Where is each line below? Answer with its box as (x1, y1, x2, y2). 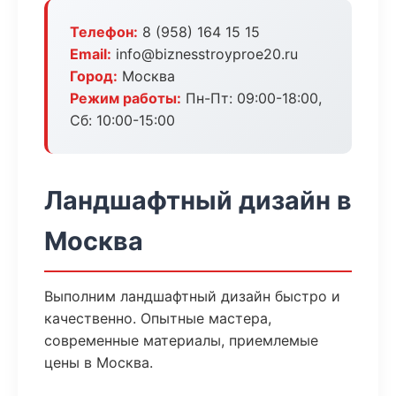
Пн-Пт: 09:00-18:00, (181, 89, 322, 107)
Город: (70, 67, 118, 85)
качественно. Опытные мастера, (44, 309, 271, 327)
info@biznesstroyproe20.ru (111, 45, 298, 63)
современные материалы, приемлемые (44, 331, 318, 349)
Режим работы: (70, 89, 181, 107)
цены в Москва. (44, 354, 153, 371)
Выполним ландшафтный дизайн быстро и (44, 287, 340, 305)
